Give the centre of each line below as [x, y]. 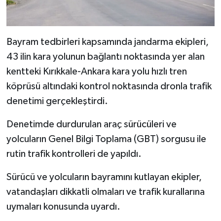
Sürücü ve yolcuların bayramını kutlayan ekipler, [104, 177]
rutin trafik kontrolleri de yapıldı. [74, 154]
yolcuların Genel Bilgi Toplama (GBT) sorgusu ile [106, 139]
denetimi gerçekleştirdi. [57, 101]
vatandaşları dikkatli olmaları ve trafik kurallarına [105, 192]
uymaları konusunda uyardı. [63, 206]
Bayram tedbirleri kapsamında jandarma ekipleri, [107, 42]
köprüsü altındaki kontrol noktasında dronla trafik [109, 86]
